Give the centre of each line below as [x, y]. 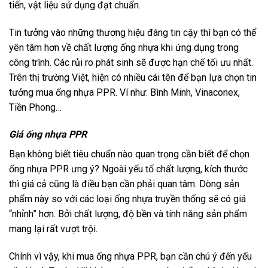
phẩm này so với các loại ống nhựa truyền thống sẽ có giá [127, 199]
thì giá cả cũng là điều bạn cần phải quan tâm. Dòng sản [124, 184]
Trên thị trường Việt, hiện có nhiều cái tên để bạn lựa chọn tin [133, 77]
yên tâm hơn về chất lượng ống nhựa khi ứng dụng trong [124, 47]
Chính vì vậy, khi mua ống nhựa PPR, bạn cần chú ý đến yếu [130, 257]
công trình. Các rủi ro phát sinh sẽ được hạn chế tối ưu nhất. [131, 62]
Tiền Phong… [35, 107]
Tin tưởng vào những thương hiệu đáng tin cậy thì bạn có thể [133, 32]
